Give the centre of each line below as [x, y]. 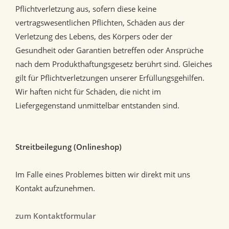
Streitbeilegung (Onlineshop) [68, 147]
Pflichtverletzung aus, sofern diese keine [86, 9]
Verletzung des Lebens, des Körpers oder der [94, 37]
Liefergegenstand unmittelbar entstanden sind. [97, 106]
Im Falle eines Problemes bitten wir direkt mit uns [103, 175]
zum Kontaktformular [55, 216]
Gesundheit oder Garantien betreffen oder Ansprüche [109, 50]
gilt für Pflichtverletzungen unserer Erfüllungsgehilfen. [110, 78]
